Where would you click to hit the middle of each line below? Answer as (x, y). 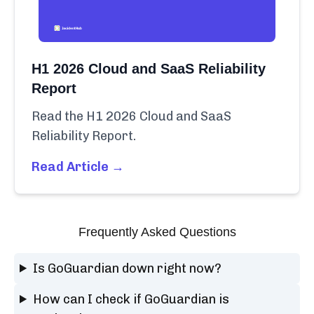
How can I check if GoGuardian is (131, 299)
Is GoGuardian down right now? (128, 268)
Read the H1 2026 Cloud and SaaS (131, 116)
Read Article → (78, 166)
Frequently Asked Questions (157, 232)
